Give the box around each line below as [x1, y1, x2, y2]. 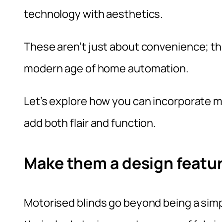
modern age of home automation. [24, 61, 189, 76]
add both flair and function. [24, 115, 157, 131]
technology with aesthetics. [24, 6, 164, 22]
